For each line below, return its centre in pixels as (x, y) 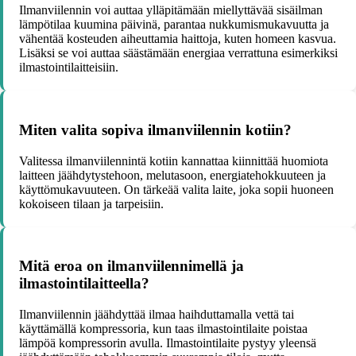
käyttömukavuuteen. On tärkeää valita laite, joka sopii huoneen (176, 189)
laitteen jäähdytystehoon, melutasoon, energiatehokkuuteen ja (172, 175)
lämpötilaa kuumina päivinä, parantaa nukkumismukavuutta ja (174, 25)
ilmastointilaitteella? (84, 284)
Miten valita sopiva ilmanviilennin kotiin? (155, 130)
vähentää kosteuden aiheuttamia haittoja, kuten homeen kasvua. (178, 39)
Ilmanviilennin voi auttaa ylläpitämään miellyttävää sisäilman (171, 10)
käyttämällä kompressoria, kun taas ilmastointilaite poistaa (163, 329)
